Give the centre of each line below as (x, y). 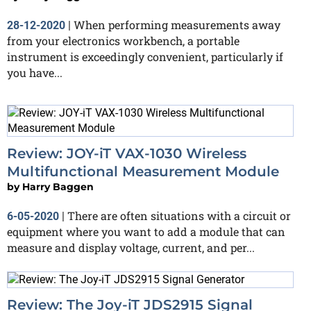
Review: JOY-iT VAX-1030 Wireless (127, 153)
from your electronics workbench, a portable (123, 40)
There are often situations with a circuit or (179, 215)
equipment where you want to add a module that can (146, 231)
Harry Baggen (58, 186)
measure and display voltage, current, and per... (131, 247)
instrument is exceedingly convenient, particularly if (145, 56)
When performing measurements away (177, 24)
